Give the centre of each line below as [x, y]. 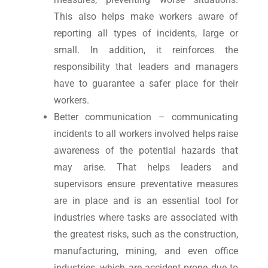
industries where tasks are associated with [146, 218]
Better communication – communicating [146, 117]
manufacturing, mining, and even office [146, 251]
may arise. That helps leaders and [146, 167]
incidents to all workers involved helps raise [146, 134]
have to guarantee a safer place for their [146, 84]
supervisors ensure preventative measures [146, 184]
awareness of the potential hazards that [146, 151]
